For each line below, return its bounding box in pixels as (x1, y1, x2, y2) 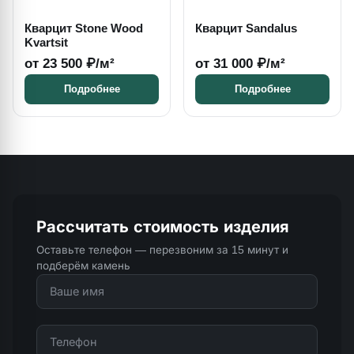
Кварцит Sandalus (195, 22, 297, 35)
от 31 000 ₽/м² (195, 56, 285, 71)
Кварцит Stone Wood (24, 22, 143, 35)
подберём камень (36, 260, 130, 272)
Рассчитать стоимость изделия (36, 218, 289, 235)
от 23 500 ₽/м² (24, 56, 115, 71)
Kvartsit (24, 36, 68, 49)
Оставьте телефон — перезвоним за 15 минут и (36, 244, 288, 256)
